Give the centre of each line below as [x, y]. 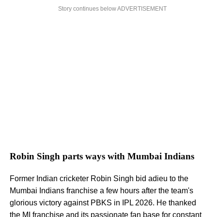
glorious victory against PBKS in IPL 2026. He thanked [103, 203]
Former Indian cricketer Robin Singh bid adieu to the [99, 179]
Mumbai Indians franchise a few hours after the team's [101, 191]
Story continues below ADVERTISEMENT [112, 8]
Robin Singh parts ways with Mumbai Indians [102, 156]
